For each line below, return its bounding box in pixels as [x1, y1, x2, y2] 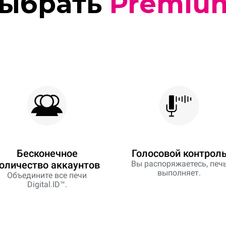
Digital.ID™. [27, 180, 67, 190]
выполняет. [157, 168, 201, 178]
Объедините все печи [7, 171, 87, 181]
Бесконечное [16, 147, 78, 160]
